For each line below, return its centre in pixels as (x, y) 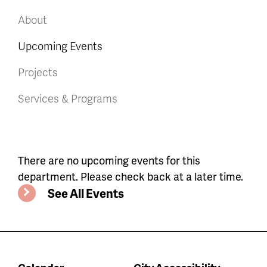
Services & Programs (68, 98)
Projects (38, 72)
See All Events (86, 193)
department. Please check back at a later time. (131, 176)
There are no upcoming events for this (109, 160)
